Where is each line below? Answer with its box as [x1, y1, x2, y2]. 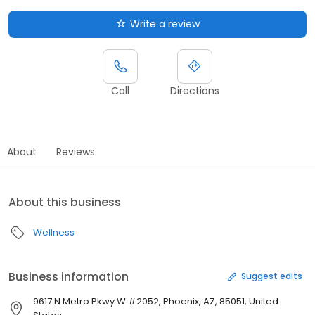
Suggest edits [241, 270, 302, 283]
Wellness [33, 225, 75, 239]
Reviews [56, 144, 95, 159]
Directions [170, 83, 219, 98]
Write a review [129, 16, 200, 31]
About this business [8, 193, 121, 210]
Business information [8, 268, 129, 285]
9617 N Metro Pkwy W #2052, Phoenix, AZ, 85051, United [32, 294, 278, 308]
